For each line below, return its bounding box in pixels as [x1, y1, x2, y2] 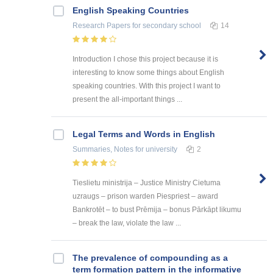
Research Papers [73, 21, 130, 30]
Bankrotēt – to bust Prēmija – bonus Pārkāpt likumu [73, 205, 241, 214]
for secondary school [130, 21, 201, 30]
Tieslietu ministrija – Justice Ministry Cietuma [73, 178, 221, 187]
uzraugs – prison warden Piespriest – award [73, 191, 218, 200]
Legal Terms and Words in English [73, 129, 215, 140]
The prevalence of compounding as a [73, 252, 228, 263]
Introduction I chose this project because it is [73, 55, 218, 64]
